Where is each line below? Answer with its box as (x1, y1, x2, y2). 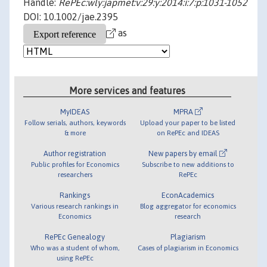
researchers (57, 170, 92, 178)
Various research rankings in (31, 201, 119, 210)
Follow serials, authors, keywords (24, 118, 126, 126)
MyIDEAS (60, 107, 90, 116)
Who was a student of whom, (30, 243, 120, 252)
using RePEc (56, 253, 94, 262)
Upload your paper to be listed (140, 118, 236, 126)
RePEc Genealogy (45, 232, 105, 241)
